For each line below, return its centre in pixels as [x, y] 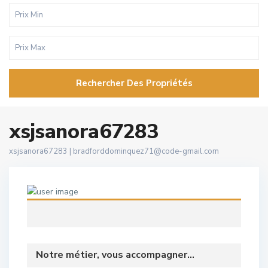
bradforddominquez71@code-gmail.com [146, 151]
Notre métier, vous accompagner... [115, 255]
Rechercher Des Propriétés [134, 83]
